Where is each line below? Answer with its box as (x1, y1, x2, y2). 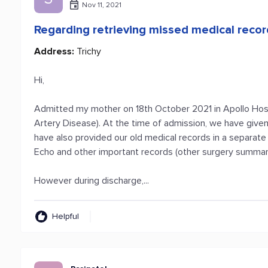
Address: (34, 45, 75, 57)
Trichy (74, 45, 102, 57)
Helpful (52, 211, 80, 221)
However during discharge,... (34, 175, 150, 187)
